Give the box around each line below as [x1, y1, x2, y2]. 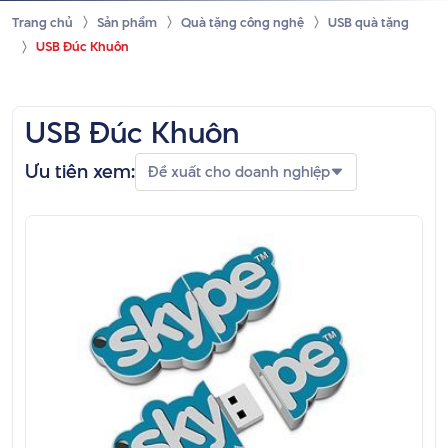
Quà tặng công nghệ [181, 13, 304, 32]
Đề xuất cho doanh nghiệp [148, 160, 330, 182]
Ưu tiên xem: [25, 157, 135, 185]
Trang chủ [12, 13, 73, 32]
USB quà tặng [328, 13, 409, 32]
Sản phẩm [97, 13, 157, 32]
